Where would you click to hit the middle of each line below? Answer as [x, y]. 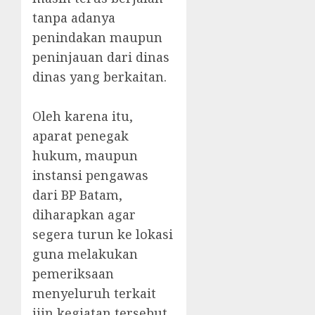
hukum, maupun [85, 156]
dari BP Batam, [77, 195]
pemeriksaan [73, 274]
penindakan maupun [97, 38]
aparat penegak [81, 136]
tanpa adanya [74, 18]
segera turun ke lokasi [103, 234]
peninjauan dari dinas [101, 57]
